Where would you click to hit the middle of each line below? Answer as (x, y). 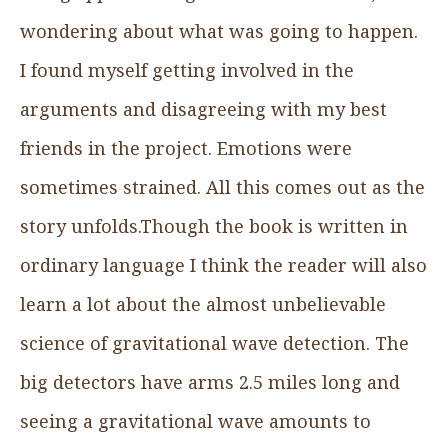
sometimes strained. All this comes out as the (222, 186)
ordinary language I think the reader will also (223, 264)
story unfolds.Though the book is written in (214, 225)
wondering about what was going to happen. (219, 30)
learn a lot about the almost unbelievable (203, 303)
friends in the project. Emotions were (186, 147)
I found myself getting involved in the (187, 69)
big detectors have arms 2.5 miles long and (210, 381)
